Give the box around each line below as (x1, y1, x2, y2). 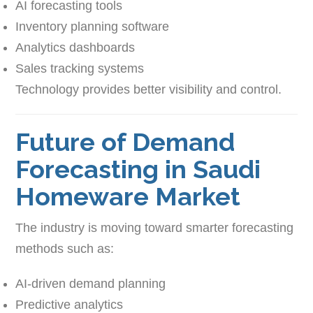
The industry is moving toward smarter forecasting (15, 220, 294, 235)
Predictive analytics (15, 297, 124, 312)
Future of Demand (15, 126, 235, 156)
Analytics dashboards (15, 40, 136, 54)
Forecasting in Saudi (15, 154, 261, 184)
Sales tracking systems (15, 61, 145, 75)
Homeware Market (15, 181, 241, 211)
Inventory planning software (15, 19, 170, 34)
